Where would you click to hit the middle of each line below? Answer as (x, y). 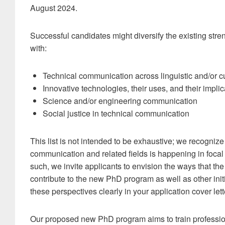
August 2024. (54, 8)
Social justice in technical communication (116, 114)
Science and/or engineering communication (120, 101)
